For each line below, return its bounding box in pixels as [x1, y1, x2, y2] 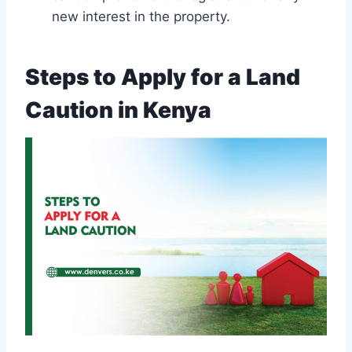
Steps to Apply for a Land [25, 64, 300, 91]
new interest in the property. [52, 9, 230, 25]
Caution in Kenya [25, 97, 211, 124]
